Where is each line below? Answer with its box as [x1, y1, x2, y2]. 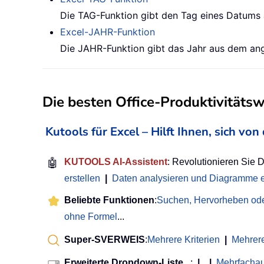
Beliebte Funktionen [64, 195, 154, 206]
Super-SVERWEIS [64, 235, 145, 245]
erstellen [64, 173, 100, 184]
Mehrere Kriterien [147, 235, 220, 245]
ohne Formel [64, 212, 117, 222]
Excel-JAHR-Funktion [60, 26, 155, 38]
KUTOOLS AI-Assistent [64, 157, 167, 167]
